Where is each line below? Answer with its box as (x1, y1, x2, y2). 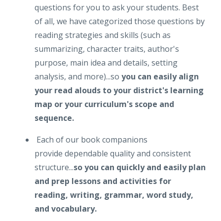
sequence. (35, 112, 74, 124)
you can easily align (121, 71, 199, 82)
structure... (35, 162, 74, 173)
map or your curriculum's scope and (35, 99, 174, 110)
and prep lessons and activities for (35, 176, 171, 187)
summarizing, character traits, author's (35, 43, 179, 55)
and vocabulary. (35, 203, 97, 215)
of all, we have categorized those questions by (35, 16, 205, 27)
